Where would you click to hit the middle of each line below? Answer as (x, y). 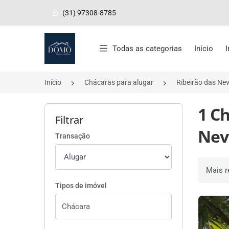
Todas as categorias (147, 49)
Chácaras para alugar (119, 82)
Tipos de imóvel (81, 186)
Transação (73, 136)
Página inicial (75, 41)
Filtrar (69, 120)
